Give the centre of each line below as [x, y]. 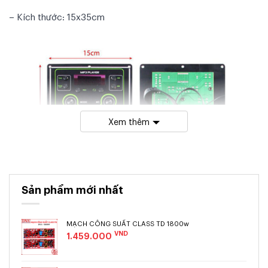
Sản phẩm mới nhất [72, 189]
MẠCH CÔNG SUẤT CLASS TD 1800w [128, 223]
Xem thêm [129, 121]
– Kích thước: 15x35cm [57, 16]
